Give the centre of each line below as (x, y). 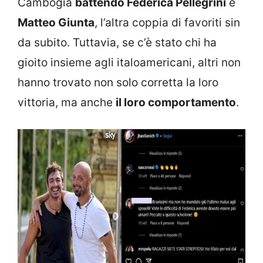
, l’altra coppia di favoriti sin (167, 22)
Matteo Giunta (56, 22)
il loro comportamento (176, 102)
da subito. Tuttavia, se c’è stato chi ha (117, 42)
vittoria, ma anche (67, 102)
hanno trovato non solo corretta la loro (118, 82)
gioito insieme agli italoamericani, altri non (129, 62)
